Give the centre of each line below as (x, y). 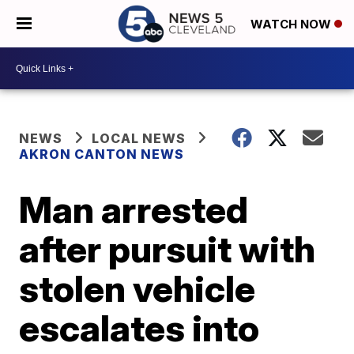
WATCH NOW (292, 24)
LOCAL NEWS (139, 138)
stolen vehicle (137, 288)
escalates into (139, 328)
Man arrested (134, 209)
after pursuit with (168, 249)
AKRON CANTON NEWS (102, 154)
